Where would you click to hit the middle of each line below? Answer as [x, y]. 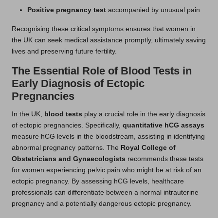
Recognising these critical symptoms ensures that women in [104, 29]
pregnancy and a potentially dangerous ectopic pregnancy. [102, 204]
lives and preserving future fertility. [64, 52]
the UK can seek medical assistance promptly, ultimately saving [109, 40]
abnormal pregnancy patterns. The [66, 148]
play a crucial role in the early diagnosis [144, 114]
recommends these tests [164, 159]
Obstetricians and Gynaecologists [69, 159]
